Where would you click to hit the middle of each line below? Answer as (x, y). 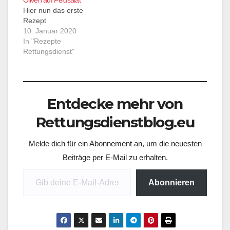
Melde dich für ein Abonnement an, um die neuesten (115, 143)
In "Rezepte (42, 41)
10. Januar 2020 (50, 31)
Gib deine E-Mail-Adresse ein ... (32, 168)
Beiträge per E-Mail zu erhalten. (115, 157)
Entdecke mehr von (115, 103)
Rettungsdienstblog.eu (115, 122)
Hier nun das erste (53, 10)
